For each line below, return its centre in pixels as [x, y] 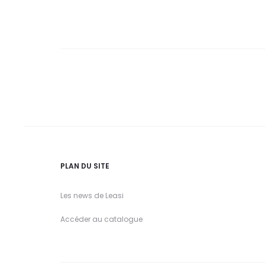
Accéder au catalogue [101, 219]
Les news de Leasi [92, 195]
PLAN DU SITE [85, 166]
